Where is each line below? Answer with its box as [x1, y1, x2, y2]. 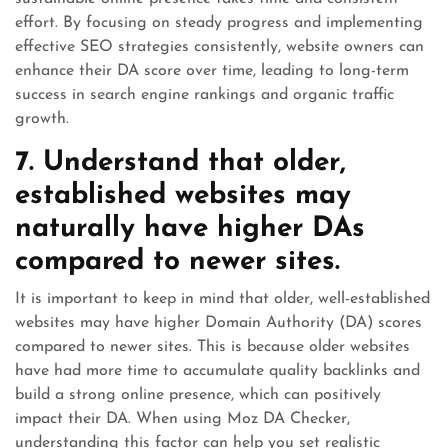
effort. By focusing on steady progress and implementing [15, 15, 423, 31]
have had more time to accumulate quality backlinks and [15, 363, 420, 379]
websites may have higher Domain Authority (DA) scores [15, 315, 422, 331]
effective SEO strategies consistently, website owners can [15, 39, 424, 55]
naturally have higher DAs [15, 215, 365, 243]
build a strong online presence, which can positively [15, 387, 381, 403]
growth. [15, 111, 69, 127]
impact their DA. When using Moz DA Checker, [15, 411, 350, 427]
